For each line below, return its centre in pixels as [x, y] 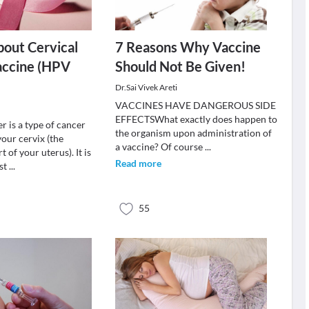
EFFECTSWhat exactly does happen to [196, 119]
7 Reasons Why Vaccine [188, 47]
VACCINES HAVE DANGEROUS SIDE [195, 105]
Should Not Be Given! [180, 66]
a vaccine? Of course [160, 147]
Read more [138, 163]
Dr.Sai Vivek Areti [146, 87]
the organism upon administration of [193, 133]
